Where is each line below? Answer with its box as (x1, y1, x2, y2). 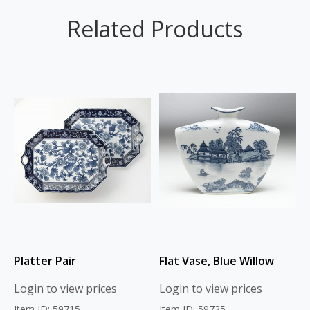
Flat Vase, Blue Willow (159, 253, 274, 269)
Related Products (67, 14, 243, 44)
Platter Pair (14, 253, 76, 269)
